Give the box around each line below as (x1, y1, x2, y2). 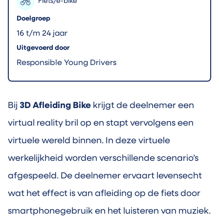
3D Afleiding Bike (20, 101, 91, 110)
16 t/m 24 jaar (17, 29, 67, 38)
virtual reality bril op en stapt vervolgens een (8, 118, 194, 128)
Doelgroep (17, 15, 50, 22)
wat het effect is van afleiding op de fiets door (8, 189, 200, 198)
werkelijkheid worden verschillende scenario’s (8, 153, 198, 163)
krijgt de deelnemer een (91, 101, 194, 110)
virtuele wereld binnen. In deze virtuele (8, 136, 170, 146)
